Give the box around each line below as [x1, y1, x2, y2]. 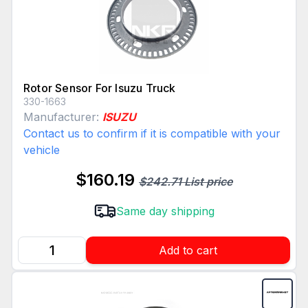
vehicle [23, 143, 60, 157]
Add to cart [159, 243, 217, 258]
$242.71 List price [139, 175, 232, 189]
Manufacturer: [23, 110, 102, 124]
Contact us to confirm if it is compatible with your [23, 126, 280, 141]
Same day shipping [115, 204, 214, 219]
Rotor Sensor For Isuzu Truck [23, 81, 176, 96]
